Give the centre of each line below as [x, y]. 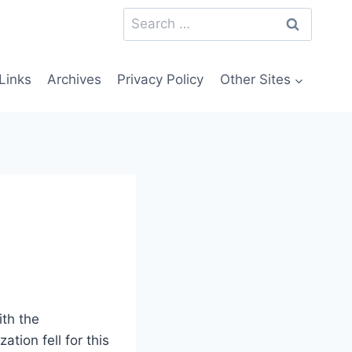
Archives [75, 80]
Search [145, 17]
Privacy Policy [161, 80]
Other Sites [255, 80]
